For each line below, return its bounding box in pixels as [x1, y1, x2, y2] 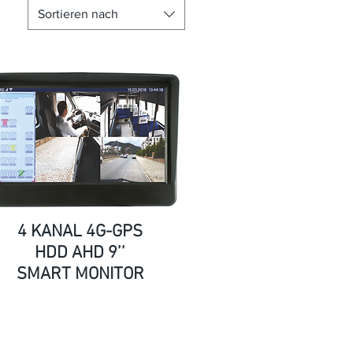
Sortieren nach [38, 7, 118, 20]
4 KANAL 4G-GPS [17, 221, 143, 243]
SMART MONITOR [16, 263, 144, 285]
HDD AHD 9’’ [35, 242, 126, 264]
